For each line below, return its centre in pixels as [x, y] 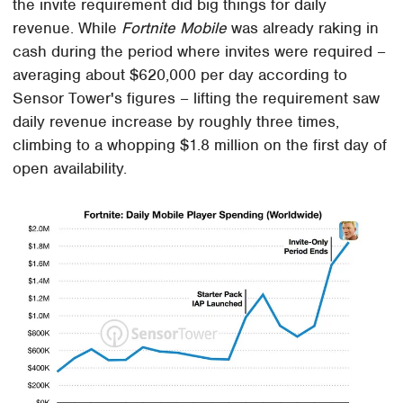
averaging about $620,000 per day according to [180, 74]
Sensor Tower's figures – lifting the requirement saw [197, 98]
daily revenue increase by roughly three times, [176, 121]
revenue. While [67, 27]
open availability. [70, 168]
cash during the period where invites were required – [200, 51]
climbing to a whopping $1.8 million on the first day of [200, 144]
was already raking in [303, 27]
